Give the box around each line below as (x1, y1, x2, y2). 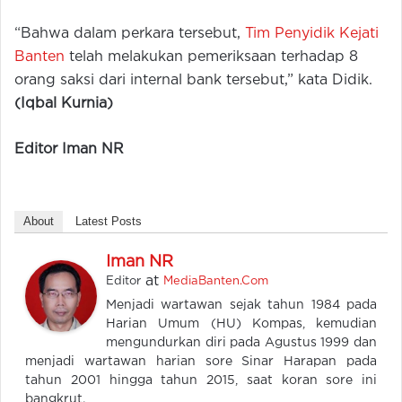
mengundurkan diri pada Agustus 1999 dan (106, 337, 377, 349)
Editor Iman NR (14, 143, 124, 157)
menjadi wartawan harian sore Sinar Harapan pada (25, 356, 377, 368)
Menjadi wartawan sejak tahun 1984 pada (106, 300, 377, 311)
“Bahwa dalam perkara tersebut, (14, 27, 245, 41)
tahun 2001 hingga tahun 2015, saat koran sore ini (25, 375, 377, 387)
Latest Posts (75, 214, 142, 229)
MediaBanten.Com (163, 276, 268, 287)
